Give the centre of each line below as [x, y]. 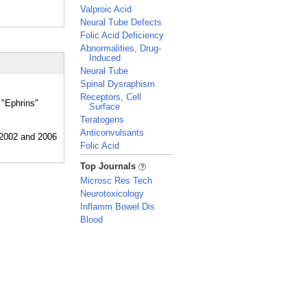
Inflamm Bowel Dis [118, 207]
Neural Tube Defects [121, 22]
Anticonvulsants [112, 133]
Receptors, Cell [111, 97]
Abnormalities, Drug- [121, 48]
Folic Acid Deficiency [122, 35]
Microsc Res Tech [116, 181]
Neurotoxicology [112, 194]
